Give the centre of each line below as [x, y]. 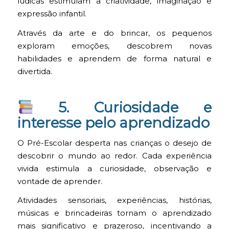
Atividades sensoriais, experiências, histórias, [114, 201]
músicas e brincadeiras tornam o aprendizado [114, 213]
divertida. [35, 71]
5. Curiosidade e [123, 108]
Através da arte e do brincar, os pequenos [114, 33]
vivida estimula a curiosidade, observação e [114, 168]
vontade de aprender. [60, 181]
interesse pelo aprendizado [113, 123]
